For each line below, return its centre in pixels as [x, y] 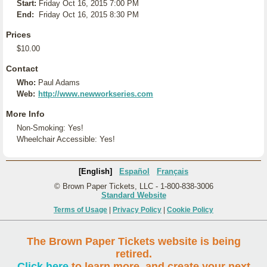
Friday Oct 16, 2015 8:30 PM [89, 15]
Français [173, 171]
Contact [22, 69]
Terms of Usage [80, 210]
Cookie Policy [190, 210]
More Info [25, 114]
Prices [18, 35]
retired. [133, 254]
